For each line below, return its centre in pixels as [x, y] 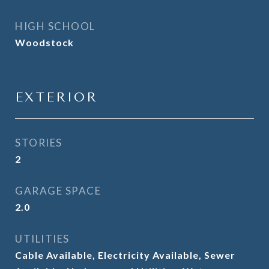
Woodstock [44, 42]
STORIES [39, 143]
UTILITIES [42, 239]
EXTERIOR [56, 97]
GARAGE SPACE [58, 191]
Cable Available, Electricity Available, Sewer [125, 255]
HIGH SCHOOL [55, 26]
